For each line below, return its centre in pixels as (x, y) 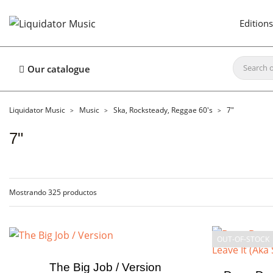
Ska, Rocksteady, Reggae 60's (163, 110)
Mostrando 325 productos (53, 192)
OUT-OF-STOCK (243, 239)
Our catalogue (59, 69)
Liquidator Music (37, 110)
